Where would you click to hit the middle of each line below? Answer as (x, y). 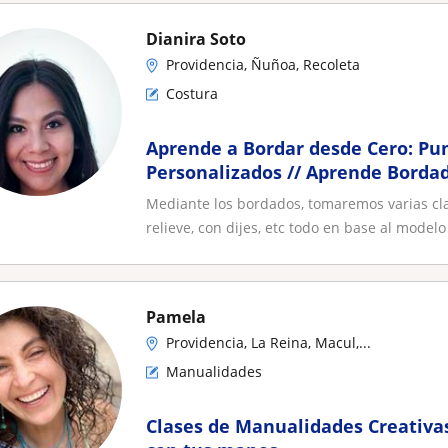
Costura (192, 93)
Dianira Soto (196, 39)
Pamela (176, 317)
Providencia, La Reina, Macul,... (268, 342)
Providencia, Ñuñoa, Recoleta (263, 64)
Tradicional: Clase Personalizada (291, 196)
